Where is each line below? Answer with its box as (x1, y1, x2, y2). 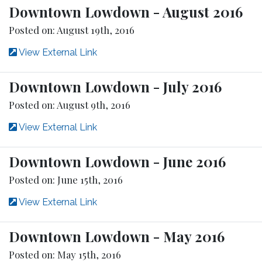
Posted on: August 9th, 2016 (9, 98, 130, 111)
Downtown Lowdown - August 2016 (9, 2, 243, 21)
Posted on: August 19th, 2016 (9, 23, 135, 36)
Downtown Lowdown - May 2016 (9, 226, 225, 246)
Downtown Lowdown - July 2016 (9, 77, 222, 96)
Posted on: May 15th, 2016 (9, 247, 121, 261)
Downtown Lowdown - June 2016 (9, 151, 226, 171)
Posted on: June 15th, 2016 (9, 173, 123, 186)
